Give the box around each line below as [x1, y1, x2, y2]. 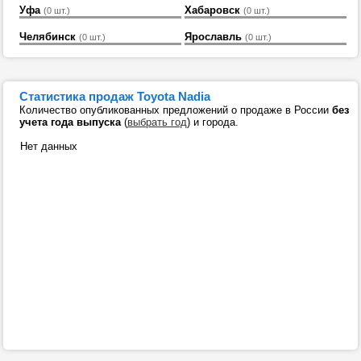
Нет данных [10, 140, 77, 152]
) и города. [187, 116, 239, 128]
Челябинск [19, 30, 76, 43]
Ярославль [184, 30, 242, 43]
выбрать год [127, 116, 187, 128]
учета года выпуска [19, 116, 121, 128]
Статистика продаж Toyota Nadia [19, 89, 210, 103]
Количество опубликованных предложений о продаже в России [19, 104, 332, 116]
